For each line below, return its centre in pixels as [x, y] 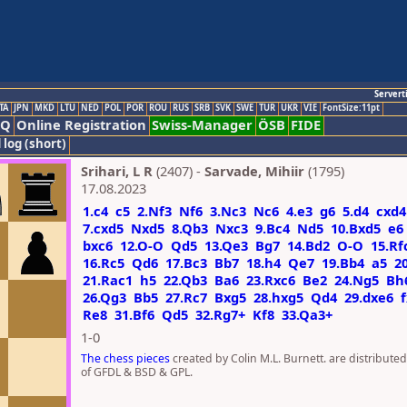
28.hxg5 [278, 297]
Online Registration [81, 124]
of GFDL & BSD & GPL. [137, 372]
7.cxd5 [103, 228]
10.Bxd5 [356, 228]
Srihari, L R [117, 171]
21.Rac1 [108, 280]
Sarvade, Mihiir [254, 171]
